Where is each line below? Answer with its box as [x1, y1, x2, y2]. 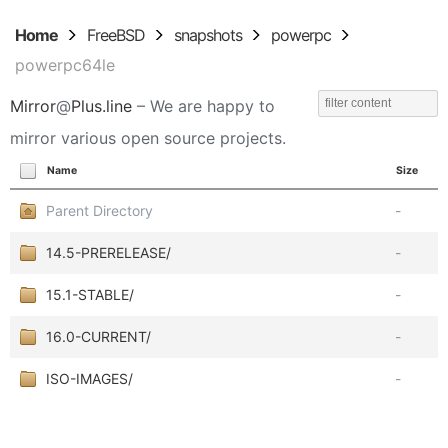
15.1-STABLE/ [46, 286, 134, 303]
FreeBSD [87, 25, 145, 45]
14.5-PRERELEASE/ [46, 244, 171, 261]
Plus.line [71, 96, 132, 116]
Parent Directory [46, 202, 153, 219]
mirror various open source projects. [10, 128, 286, 148]
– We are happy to [132, 96, 275, 116]
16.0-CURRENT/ [46, 328, 151, 345]
